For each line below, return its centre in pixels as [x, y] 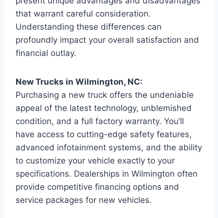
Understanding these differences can [89, 27]
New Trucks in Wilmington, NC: [79, 82]
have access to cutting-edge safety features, [104, 134]
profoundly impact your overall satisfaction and [107, 40]
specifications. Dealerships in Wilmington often [107, 173]
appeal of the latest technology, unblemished [104, 108]
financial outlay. [46, 53]
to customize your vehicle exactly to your [95, 160]
